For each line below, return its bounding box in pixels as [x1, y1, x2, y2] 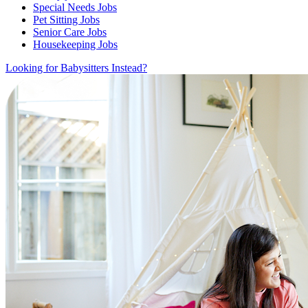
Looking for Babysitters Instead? [5, 61, 147, 74]
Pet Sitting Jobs [33, 13, 100, 25]
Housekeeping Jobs [33, 38, 118, 50]
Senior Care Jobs [33, 25, 107, 38]
